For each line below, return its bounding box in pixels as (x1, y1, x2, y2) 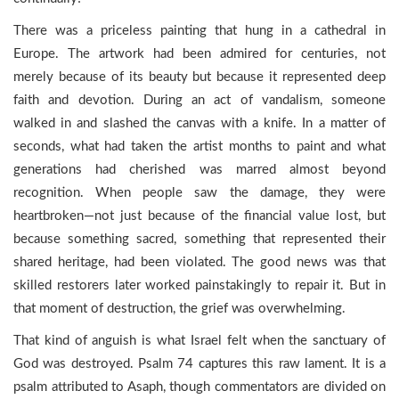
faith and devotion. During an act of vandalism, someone (13, 94, 386, 107)
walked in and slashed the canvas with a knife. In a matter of (13, 117, 386, 130)
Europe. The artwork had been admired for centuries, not (13, 47, 386, 61)
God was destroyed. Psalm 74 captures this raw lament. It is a (13, 357, 386, 370)
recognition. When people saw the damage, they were (13, 186, 386, 199)
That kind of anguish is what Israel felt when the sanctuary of (13, 334, 386, 347)
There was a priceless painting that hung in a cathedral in (13, 24, 386, 37)
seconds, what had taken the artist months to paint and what (13, 140, 386, 153)
